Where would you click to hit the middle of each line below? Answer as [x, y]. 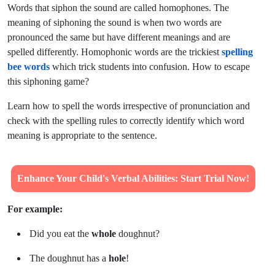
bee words [29, 66]
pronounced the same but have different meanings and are [119, 37]
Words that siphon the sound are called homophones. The [118, 7]
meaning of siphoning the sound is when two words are [114, 22]
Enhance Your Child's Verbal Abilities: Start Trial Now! [134, 178]
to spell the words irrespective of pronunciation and [150, 106]
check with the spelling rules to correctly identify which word [126, 120]
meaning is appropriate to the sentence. [82, 135]
